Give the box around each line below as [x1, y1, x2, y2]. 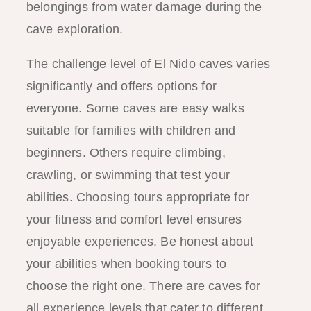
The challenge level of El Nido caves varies [26, 56, 271, 71]
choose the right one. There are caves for [26, 278, 260, 293]
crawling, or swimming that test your [26, 167, 230, 182]
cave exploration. [26, 22, 124, 36]
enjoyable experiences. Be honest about [26, 234, 254, 249]
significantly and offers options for [26, 78, 217, 93]
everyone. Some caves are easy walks [26, 101, 244, 115]
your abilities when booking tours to [26, 256, 226, 271]
